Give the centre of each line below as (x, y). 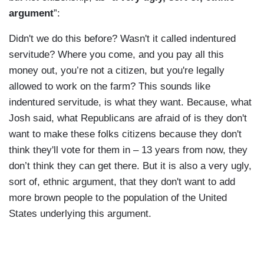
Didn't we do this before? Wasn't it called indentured (122, 39)
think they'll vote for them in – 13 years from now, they (128, 150)
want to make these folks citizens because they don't (125, 134)
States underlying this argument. (80, 214)
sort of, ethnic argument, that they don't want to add (122, 182)
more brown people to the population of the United (118, 198)
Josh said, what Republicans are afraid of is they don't (128, 118)
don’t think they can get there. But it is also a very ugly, (130, 166)
